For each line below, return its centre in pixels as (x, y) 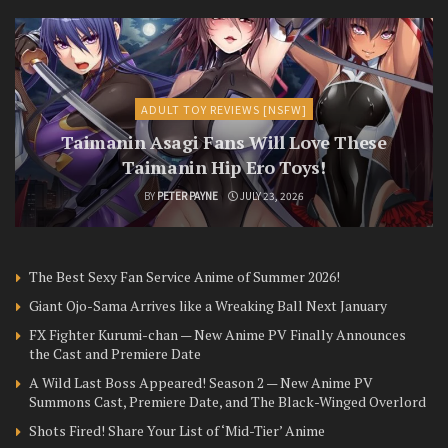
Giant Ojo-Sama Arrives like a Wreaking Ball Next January (208, 306)
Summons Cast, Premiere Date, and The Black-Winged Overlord (227, 402)
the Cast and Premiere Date (115, 354)
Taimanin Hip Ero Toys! (224, 167)
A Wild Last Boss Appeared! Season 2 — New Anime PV (201, 383)
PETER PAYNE (187, 196)
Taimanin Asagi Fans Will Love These (224, 142)
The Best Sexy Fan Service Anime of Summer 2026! (184, 277)
